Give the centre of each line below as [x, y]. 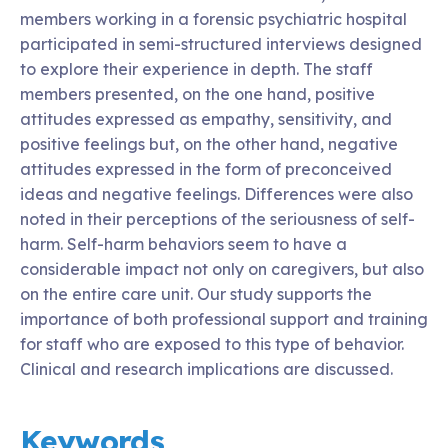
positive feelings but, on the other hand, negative [209, 144]
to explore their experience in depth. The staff [196, 69]
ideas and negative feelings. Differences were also [216, 194]
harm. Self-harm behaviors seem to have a [183, 244]
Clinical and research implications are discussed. [206, 369]
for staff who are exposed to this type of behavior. [212, 344]
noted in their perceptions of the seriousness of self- [217, 219]
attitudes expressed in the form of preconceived [206, 169]
